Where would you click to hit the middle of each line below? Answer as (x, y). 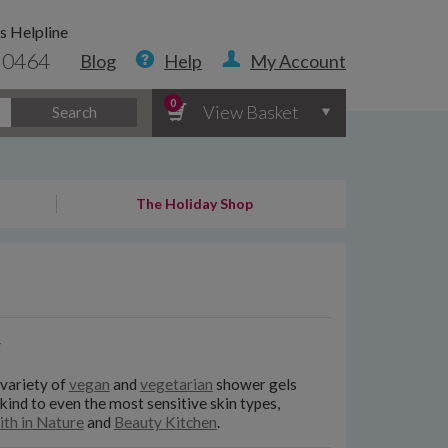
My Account (298, 61)
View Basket (251, 111)
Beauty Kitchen (165, 422)
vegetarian (176, 384)
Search (74, 111)
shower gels (254, 384)
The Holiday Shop (194, 203)
